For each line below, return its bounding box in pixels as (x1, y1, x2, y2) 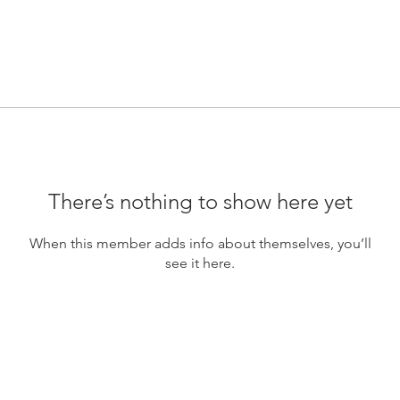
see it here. (165, 254, 235, 271)
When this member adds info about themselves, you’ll (29, 235, 371, 252)
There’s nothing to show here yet (47, 188, 353, 214)
